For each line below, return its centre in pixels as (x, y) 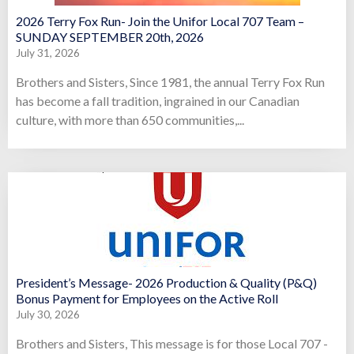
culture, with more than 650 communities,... (130, 119)
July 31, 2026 (48, 53)
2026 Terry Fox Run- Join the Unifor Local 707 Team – (160, 21)
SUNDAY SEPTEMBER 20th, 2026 (110, 36)
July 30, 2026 (48, 315)
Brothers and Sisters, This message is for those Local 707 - (172, 344)
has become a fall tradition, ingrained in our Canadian (158, 100)
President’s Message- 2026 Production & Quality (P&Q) (166, 283)
